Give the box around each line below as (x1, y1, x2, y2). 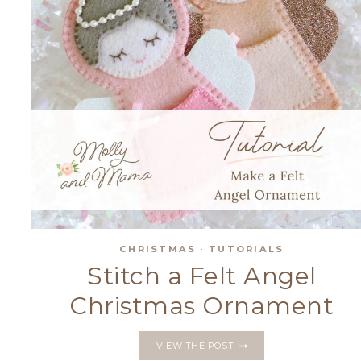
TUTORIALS (209, 243, 284, 255)
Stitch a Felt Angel (87, 261, 317, 292)
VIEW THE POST (156, 340, 234, 352)
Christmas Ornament (69, 291, 334, 322)
